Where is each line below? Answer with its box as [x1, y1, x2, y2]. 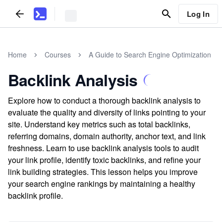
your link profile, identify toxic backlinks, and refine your [8, 154, 201, 166]
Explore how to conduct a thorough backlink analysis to [8, 95, 201, 106]
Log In [186, 8, 210, 19]
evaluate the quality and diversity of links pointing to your [8, 107, 206, 118]
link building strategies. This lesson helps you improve [8, 166, 198, 177]
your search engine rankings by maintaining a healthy [8, 178, 195, 189]
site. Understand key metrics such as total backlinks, [8, 118, 190, 130]
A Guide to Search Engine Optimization [89, 50, 211, 59]
